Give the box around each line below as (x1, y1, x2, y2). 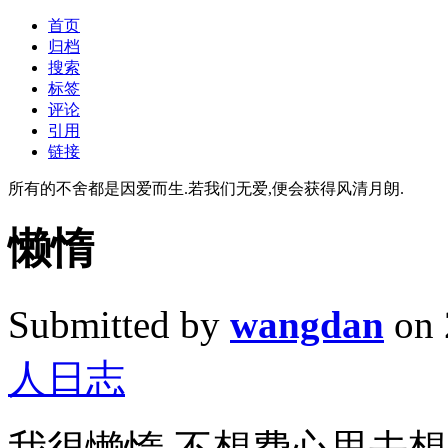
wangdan (230, 302, 384, 346)
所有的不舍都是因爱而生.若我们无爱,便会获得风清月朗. (8, 180, 404, 197)
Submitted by (8, 302, 230, 346)
